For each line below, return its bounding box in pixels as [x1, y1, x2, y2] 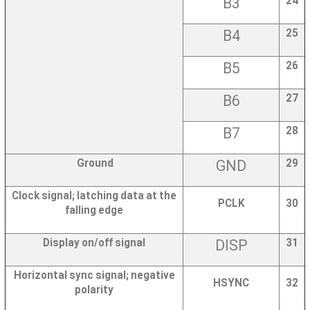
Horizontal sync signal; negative [13, 268, 175, 284]
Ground [77, 156, 113, 172]
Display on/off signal [43, 235, 145, 252]
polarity [75, 282, 113, 299]
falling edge [65, 203, 123, 219]
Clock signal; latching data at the [12, 188, 176, 205]
